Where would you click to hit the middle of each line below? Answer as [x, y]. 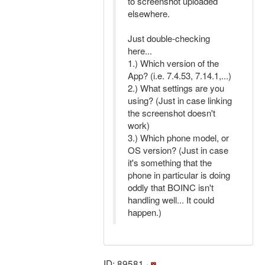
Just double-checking [169, 38]
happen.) [145, 212]
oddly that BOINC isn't [171, 187]
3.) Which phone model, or [178, 138]
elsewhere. [149, 13]
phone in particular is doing [179, 175]
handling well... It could [171, 200]
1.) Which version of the [173, 63]
